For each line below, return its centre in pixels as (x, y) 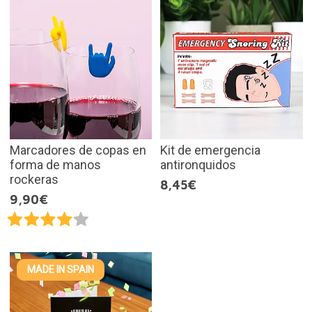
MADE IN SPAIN (60, 270)
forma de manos (55, 164)
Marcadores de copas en (78, 150)
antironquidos (198, 164)
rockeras (34, 179)
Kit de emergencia (210, 150)
